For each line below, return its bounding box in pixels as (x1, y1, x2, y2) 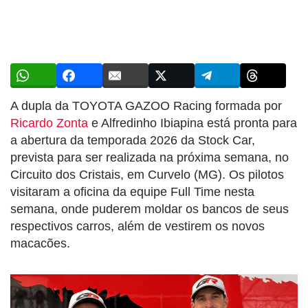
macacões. (10, 236, 70, 250)
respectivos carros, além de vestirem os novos (10, 219, 265, 233)
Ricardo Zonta (10, 115, 88, 130)
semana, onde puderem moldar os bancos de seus (10, 201, 289, 216)
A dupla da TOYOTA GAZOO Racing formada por (10, 98, 282, 113)
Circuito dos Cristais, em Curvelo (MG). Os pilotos (10, 167, 284, 181)
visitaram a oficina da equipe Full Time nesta (10, 184, 254, 199)
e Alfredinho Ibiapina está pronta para (88, 115, 297, 130)
